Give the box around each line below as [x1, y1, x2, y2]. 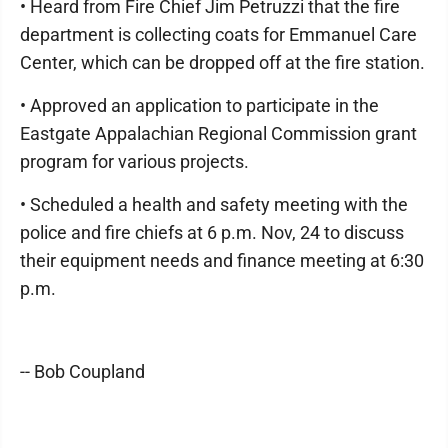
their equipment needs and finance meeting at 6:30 [20, 250, 424, 271]
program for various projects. [20, 151, 249, 172]
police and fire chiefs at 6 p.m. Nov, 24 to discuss [20, 222, 404, 243]
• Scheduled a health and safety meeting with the [20, 194, 408, 215]
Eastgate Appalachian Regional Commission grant [20, 123, 417, 144]
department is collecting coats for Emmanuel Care [20, 24, 417, 45]
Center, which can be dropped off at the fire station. [20, 52, 425, 73]
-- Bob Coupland [20, 361, 145, 382]
